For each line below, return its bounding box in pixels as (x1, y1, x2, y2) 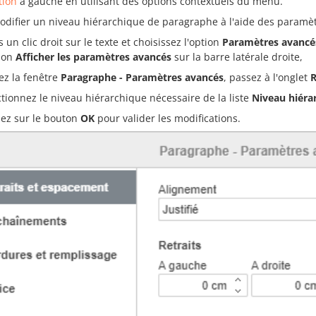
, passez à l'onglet (224, 71, 310, 84)
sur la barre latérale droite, (171, 50, 303, 63)
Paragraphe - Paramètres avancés (61, 71, 224, 84)
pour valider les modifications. (95, 111, 241, 125)
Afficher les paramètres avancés (16, 50, 171, 63)
